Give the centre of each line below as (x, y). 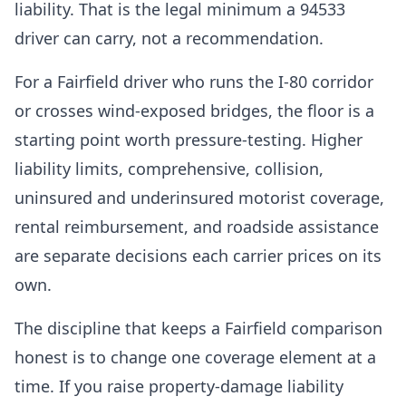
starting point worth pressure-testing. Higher (188, 140)
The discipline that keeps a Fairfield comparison (198, 328)
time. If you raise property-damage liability (179, 386)
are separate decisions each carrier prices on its (198, 256)
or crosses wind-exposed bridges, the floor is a (194, 111)
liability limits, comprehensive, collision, (169, 169)
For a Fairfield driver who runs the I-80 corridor (194, 82)
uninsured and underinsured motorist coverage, (199, 198)
